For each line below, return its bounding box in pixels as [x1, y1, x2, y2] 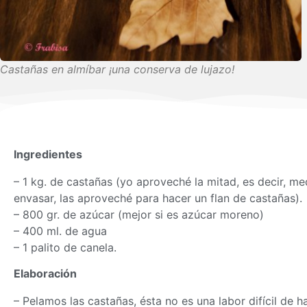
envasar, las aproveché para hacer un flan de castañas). [14, 191, 302, 205]
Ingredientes [14, 147, 85, 161]
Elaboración [14, 267, 77, 281]
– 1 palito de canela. [14, 240, 116, 254]
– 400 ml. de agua [14, 223, 107, 238]
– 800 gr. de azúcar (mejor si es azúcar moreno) [14, 207, 264, 221]
